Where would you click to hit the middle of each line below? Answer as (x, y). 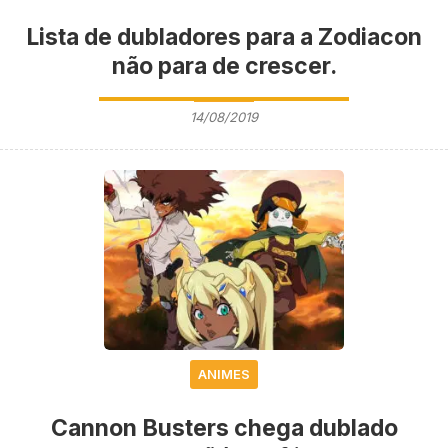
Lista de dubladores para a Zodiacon (224, 36)
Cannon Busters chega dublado (224, 427)
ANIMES (224, 373)
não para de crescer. (224, 65)
